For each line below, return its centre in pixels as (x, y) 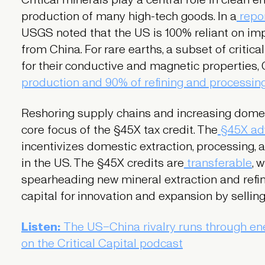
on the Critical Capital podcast (102, 243)
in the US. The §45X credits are (102, 163)
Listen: (42, 227)
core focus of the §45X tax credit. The (119, 130)
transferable (218, 163)
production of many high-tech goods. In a (129, 16)
